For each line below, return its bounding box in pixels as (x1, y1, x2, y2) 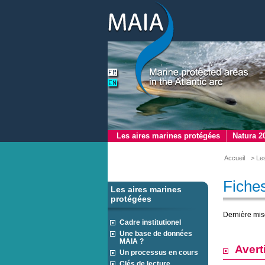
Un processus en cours (119, 248, 198, 256)
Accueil (224, 154, 245, 161)
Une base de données (119, 230, 192, 237)
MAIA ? (119, 237, 144, 245)
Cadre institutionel (119, 218, 181, 226)
